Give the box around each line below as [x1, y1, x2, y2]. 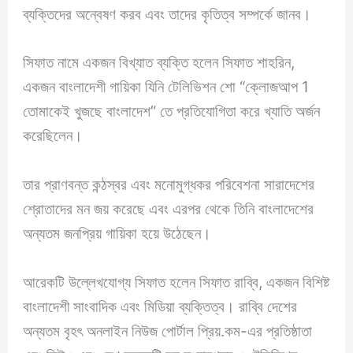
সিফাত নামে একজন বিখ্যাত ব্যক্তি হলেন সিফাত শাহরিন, [23, 53, 295, 72]
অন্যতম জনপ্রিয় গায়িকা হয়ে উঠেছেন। [23, 223, 212, 243]
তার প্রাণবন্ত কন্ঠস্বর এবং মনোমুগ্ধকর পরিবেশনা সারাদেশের [23, 174, 315, 194]
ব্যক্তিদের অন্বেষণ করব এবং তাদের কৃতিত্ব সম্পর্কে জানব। [23, 4, 312, 24]
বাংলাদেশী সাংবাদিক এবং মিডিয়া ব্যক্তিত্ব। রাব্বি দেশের [23, 296, 298, 316]
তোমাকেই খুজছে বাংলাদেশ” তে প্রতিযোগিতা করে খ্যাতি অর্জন [23, 102, 321, 121]
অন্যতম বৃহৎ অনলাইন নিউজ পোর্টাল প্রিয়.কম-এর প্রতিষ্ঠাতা [23, 321, 313, 340]
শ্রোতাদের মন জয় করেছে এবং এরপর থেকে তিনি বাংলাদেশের [23, 199, 314, 218]
